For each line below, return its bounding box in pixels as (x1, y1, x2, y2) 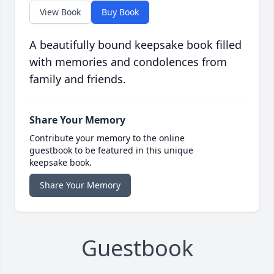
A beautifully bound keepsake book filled (29, 37, 242, 52)
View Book (40, 6, 81, 18)
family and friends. (29, 71, 126, 86)
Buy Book (102, 6, 139, 18)
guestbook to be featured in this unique (29, 144, 193, 156)
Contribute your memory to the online (29, 131, 185, 144)
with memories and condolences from (29, 54, 227, 69)
